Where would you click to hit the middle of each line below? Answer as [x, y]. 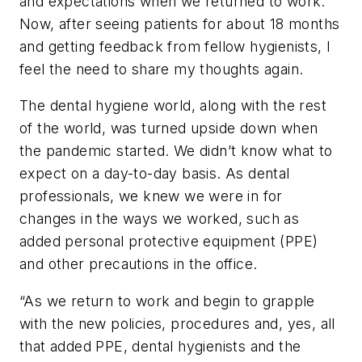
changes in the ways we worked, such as [160, 219]
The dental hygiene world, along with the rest [173, 106]
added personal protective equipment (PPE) [169, 242]
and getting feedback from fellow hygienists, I [175, 46]
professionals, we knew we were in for [151, 196]
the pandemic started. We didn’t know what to [176, 151]
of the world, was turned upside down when [169, 128]
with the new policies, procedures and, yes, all [177, 323]
